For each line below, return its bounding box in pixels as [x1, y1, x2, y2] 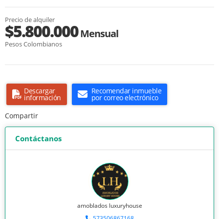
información [24, 93, 61, 103]
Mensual [78, 27, 118, 41]
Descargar [24, 86, 55, 96]
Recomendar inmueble [91, 86, 161, 96]
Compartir [5, 111, 38, 121]
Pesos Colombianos [5, 40, 62, 49]
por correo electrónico [91, 93, 158, 103]
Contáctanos [15, 133, 62, 144]
